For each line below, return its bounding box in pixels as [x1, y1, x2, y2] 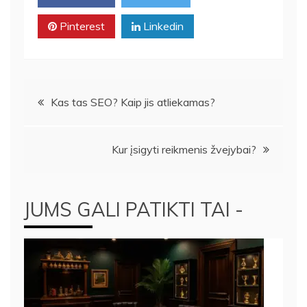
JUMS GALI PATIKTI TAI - [24, 197, 243, 221]
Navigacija [23, 80, 113, 113]
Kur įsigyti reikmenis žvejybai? [112, 142, 256, 156]
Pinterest [57, 19, 105, 33]
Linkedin [140, 19, 184, 33]
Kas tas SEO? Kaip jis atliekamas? [51, 95, 215, 109]
